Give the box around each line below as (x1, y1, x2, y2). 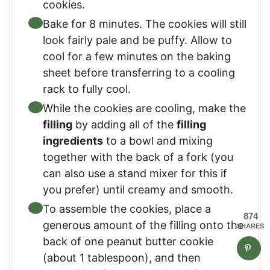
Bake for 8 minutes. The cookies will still (43, 17, 246, 31)
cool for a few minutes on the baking (43, 50, 231, 63)
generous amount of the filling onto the (43, 219, 243, 232)
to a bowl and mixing (103, 134, 213, 148)
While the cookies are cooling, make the (43, 102, 246, 115)
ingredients (43, 134, 103, 148)
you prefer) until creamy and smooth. (43, 183, 233, 196)
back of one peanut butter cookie (43, 235, 213, 248)
